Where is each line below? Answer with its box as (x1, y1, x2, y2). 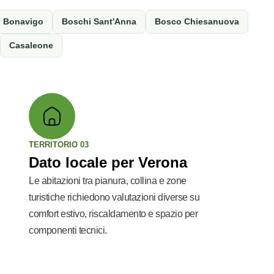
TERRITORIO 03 (29, 140, 89, 149)
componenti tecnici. (29, 225, 107, 235)
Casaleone (9, 40, 53, 50)
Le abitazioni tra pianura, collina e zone (29, 176, 187, 186)
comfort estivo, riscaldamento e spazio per (29, 209, 198, 219)
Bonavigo (3, 17, 43, 26)
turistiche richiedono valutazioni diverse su (29, 192, 200, 202)
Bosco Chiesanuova (155, 17, 239, 26)
